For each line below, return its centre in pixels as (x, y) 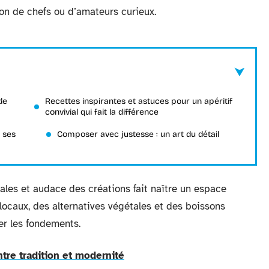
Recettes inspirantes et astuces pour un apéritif (139, 101)
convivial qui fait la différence (102, 112)
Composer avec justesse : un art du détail (138, 134)
